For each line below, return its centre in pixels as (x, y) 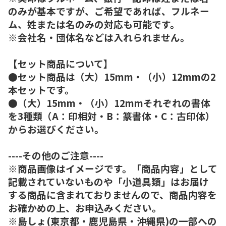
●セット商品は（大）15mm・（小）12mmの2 (112, 76)
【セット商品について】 (61, 63)
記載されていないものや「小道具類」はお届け (108, 181)
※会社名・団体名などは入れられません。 (99, 37)
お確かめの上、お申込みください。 (85, 207)
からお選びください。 (56, 129)
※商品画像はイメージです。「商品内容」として (113, 168)
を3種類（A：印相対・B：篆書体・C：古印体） (111, 116)
